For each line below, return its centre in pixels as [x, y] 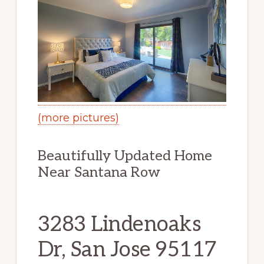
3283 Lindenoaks [119, 225]
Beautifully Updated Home [125, 156]
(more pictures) [78, 118]
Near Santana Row [99, 173]
